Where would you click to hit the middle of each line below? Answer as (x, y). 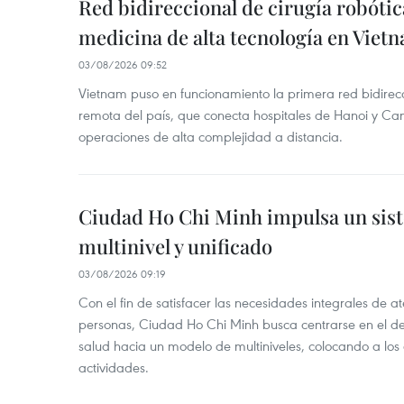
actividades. (114, 367)
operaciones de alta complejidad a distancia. (211, 136)
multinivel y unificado (175, 246)
